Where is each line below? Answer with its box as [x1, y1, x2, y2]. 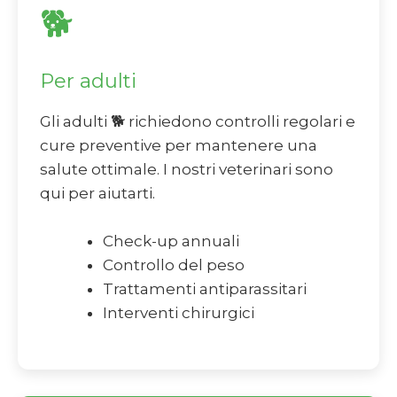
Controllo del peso [103, 255, 245, 274]
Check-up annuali [103, 231, 239, 250]
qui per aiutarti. [40, 183, 155, 202]
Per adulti [40, 67, 136, 93]
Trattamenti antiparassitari [103, 279, 307, 298]
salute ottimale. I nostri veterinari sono [40, 160, 333, 178]
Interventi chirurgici [103, 303, 254, 322]
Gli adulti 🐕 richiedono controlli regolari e [40, 112, 355, 130]
